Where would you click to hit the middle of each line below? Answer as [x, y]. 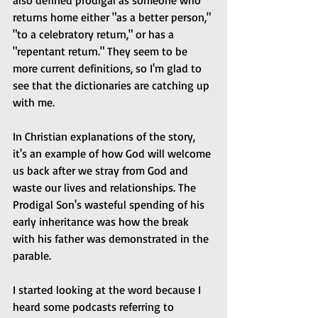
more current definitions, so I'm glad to [109, 68]
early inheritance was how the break [102, 222]
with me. [34, 103]
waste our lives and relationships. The [106, 188]
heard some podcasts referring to [95, 307]
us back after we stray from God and [102, 171]
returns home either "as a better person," [113, 17]
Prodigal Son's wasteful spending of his [110, 205]
